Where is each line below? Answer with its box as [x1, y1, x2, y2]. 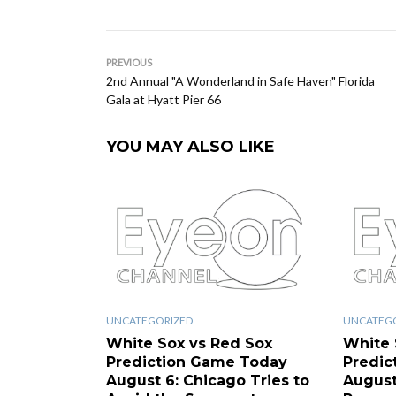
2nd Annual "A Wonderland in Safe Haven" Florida [106, 73, 375, 88]
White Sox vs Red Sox [106, 334, 272, 352]
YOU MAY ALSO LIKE [106, 137, 275, 156]
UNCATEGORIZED [106, 313, 193, 327]
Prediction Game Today [106, 353, 287, 370]
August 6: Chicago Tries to [106, 371, 309, 389]
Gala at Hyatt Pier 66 [106, 92, 221, 107]
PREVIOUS [106, 57, 152, 68]
